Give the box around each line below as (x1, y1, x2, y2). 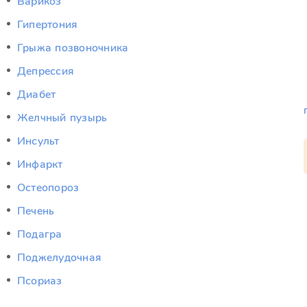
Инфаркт (17, 157, 63, 172)
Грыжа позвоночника (17, 40, 129, 56)
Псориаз (17, 273, 62, 288)
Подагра (17, 227, 62, 242)
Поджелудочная (17, 250, 102, 265)
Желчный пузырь (17, 110, 108, 125)
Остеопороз (17, 180, 79, 195)
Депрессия (17, 64, 75, 79)
